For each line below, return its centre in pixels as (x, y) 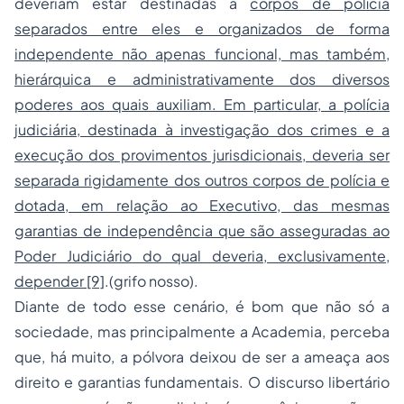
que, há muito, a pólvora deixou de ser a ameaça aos (202, 357)
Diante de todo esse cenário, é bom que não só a (202, 307)
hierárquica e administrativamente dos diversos (202, 79)
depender (50, 281)
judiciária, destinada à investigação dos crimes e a (202, 130)
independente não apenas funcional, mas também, (202, 54)
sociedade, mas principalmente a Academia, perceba (202, 332)
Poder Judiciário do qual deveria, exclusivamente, (202, 256)
